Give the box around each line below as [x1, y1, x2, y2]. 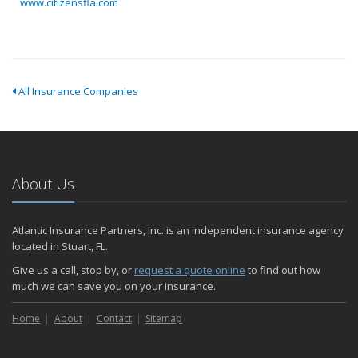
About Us [12, 174, 74, 193]
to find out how [245, 263, 320, 277]
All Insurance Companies [16, 84, 138, 98]
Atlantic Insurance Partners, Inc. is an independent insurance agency [12, 223, 344, 237]
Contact [96, 312, 132, 325]
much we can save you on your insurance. [12, 279, 216, 293]
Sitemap [145, 312, 183, 325]
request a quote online [134, 263, 245, 277]
